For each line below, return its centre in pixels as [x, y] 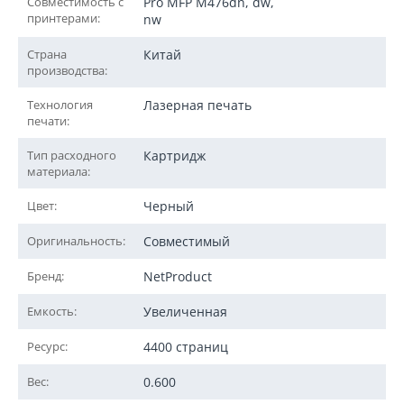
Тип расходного [72, 155]
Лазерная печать [197, 105]
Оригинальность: [76, 241]
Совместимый [187, 241]
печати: [48, 121]
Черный [169, 206]
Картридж [174, 156]
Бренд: [46, 276]
